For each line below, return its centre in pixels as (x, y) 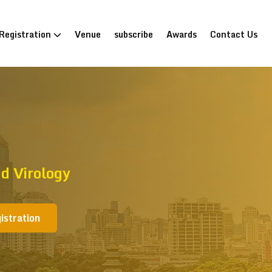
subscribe (134, 34)
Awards (182, 34)
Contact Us (234, 34)
